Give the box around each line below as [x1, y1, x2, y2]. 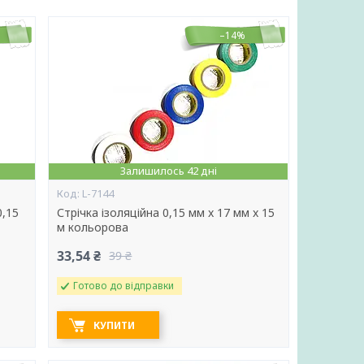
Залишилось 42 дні [119, 163, 217, 178]
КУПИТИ [93, 318, 136, 332]
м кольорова [57, 219, 129, 235]
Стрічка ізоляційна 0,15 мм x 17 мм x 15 [57, 205, 275, 220]
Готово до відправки [73, 279, 175, 292]
